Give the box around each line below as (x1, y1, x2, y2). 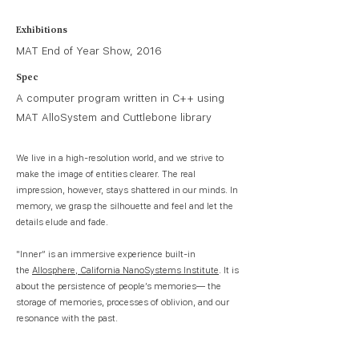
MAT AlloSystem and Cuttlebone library (16, 111, 212, 123)
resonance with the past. (16, 313, 118, 324)
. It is (219, 265, 239, 276)
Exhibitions (16, 25, 67, 35)
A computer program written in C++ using (16, 92, 224, 104)
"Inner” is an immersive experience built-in (16, 249, 196, 260)
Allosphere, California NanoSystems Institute (32, 265, 219, 276)
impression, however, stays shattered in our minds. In (16, 185, 238, 196)
